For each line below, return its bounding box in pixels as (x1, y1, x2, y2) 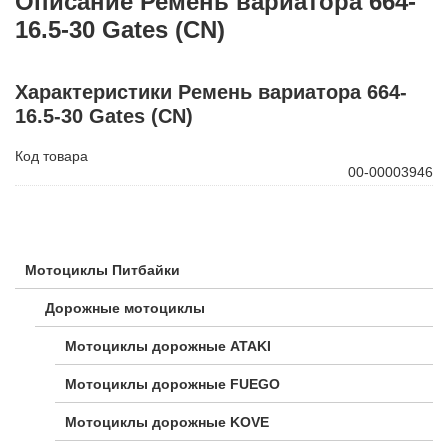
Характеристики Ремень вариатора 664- (15, 80, 407, 103)
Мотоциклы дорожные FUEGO (65, 375, 280, 392)
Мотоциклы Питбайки (25, 261, 180, 278)
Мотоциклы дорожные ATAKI (65, 337, 271, 354)
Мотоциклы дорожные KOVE (65, 413, 269, 430)
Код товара (15, 147, 88, 164)
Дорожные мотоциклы (45, 299, 205, 316)
